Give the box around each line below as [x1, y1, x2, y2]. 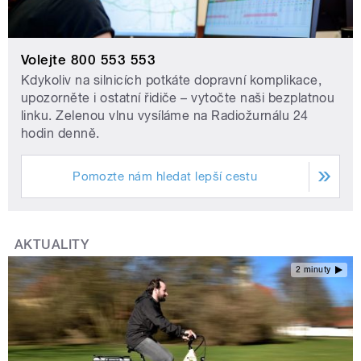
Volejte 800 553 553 [21, 52, 156, 68]
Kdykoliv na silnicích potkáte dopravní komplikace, [21, 73, 322, 89]
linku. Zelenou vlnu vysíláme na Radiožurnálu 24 [21, 108, 309, 124]
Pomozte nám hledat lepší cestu [73, 169, 258, 185]
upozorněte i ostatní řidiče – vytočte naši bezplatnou [21, 90, 335, 106]
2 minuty [295, 264, 331, 274]
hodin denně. [21, 126, 100, 142]
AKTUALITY [15, 237, 89, 253]
